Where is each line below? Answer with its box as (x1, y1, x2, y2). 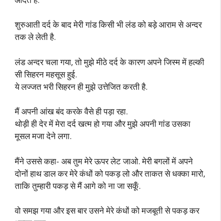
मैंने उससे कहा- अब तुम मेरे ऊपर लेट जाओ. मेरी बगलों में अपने (15, 155, 193, 167)
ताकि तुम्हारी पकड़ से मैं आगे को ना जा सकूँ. (15, 180, 141, 191)
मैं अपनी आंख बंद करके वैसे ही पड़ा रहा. (15, 106, 128, 117)
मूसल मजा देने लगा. (15, 130, 72, 142)
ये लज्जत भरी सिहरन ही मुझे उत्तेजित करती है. (15, 80, 147, 92)
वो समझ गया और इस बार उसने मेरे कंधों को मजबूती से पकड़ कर (15, 205, 199, 216)
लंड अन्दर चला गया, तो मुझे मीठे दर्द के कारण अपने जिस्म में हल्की (15, 56, 204, 68)
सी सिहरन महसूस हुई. (15, 68, 77, 80)
